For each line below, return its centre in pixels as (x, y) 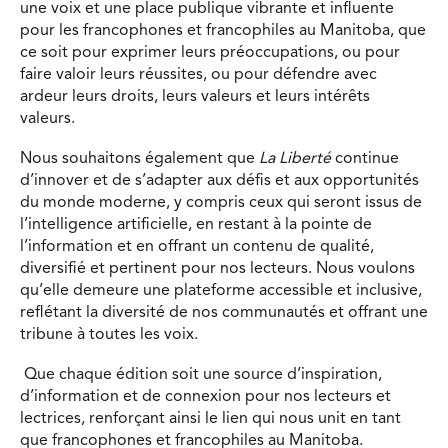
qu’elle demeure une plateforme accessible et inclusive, (221, 291)
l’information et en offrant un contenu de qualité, (197, 247)
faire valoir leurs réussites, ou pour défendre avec (198, 75)
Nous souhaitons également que (139, 159)
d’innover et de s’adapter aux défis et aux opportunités (219, 181)
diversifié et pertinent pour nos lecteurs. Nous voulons (217, 269)
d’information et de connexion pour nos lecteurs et (205, 396)
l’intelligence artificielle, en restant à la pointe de (196, 225)
